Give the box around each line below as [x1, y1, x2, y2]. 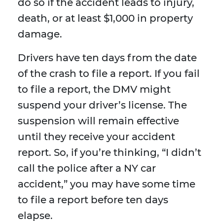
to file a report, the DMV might [18, 83, 171, 96]
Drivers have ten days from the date [18, 52, 197, 64]
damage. [18, 28, 62, 40]
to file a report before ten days [18, 194, 168, 206]
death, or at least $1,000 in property [18, 12, 193, 25]
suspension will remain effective [18, 115, 179, 127]
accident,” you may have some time [18, 178, 195, 190]
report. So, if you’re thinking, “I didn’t [18, 147, 201, 159]
